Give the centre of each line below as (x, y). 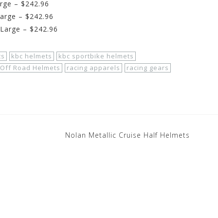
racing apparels (93, 67)
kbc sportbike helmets (96, 56)
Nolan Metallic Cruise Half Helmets (127, 135)
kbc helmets (32, 56)
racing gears (148, 67)
